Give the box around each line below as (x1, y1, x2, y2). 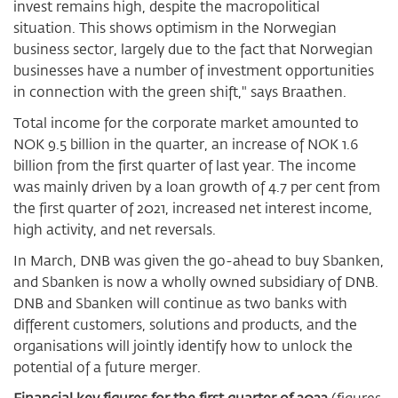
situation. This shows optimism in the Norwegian (13, 18, 337, 37)
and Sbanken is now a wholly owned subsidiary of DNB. (13, 272, 378, 291)
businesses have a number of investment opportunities (13, 60, 374, 80)
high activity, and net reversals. (13, 219, 216, 239)
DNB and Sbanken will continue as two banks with (13, 293, 347, 313)
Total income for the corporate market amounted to (13, 113, 359, 132)
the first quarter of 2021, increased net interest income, (13, 198, 372, 218)
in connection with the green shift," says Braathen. (13, 82, 346, 101)
